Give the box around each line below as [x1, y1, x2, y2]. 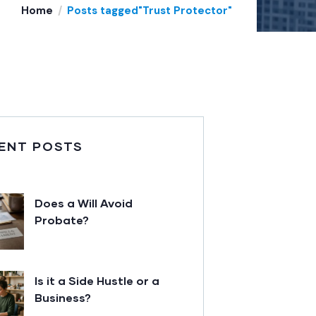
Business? [35, 291, 91, 305]
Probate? [35, 213, 89, 227]
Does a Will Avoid [35, 196, 133, 210]
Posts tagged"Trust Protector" [67, 4, 232, 18]
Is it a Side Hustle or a [35, 274, 159, 288]
